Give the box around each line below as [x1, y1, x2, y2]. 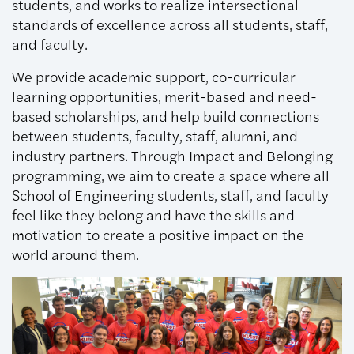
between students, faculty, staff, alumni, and [12, 125, 298, 146]
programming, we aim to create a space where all [12, 164, 330, 186]
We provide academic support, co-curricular [12, 66, 296, 87]
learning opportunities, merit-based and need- [12, 85, 317, 107]
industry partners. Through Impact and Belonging [12, 145, 333, 166]
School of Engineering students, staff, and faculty [12, 184, 329, 205]
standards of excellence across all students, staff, [12, 13, 328, 35]
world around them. [12, 243, 142, 265]
